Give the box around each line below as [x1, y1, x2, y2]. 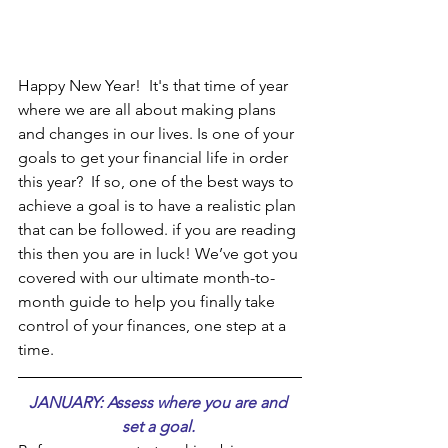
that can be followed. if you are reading [18, 220, 300, 239]
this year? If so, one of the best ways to [18, 172, 298, 191]
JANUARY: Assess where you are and [29, 393, 291, 412]
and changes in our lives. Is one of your [18, 124, 298, 143]
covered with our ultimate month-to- [18, 268, 275, 287]
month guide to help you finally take [18, 292, 279, 311]
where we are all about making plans [18, 100, 280, 119]
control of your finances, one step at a [18, 316, 290, 335]
